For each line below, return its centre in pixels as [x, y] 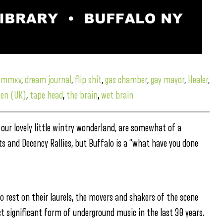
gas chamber [126, 80]
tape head [46, 95]
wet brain [117, 95]
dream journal [48, 80]
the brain [82, 95]
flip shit [88, 80]
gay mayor [167, 80]
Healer [198, 80]
